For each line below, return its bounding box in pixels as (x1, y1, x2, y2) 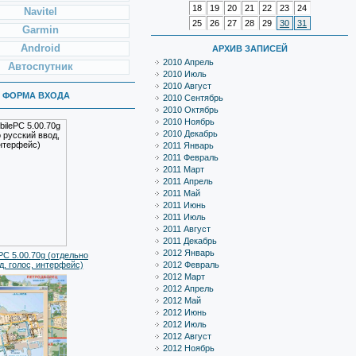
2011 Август (163, 224, 211, 234)
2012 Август (163, 331, 211, 341)
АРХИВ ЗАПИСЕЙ (211, 44, 288, 53)
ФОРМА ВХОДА (2, 91, 70, 100)
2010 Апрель (163, 57, 214, 67)
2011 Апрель (163, 176, 213, 186)
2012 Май (163, 296, 201, 305)
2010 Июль (163, 69, 207, 79)
